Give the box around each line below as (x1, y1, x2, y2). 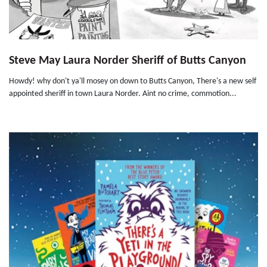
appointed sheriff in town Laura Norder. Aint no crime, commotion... (9, 89, 237, 99)
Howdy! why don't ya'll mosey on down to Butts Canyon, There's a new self (9, 77, 256, 86)
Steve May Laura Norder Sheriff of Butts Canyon (9, 55, 246, 67)
